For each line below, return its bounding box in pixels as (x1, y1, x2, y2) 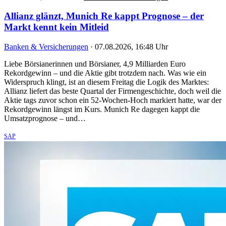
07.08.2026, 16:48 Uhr (95, 42, 168, 51)
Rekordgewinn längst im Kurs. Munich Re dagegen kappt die (4, 105, 200, 114)
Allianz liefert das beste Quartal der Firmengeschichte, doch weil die (4, 87, 221, 96)
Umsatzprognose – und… (4, 114, 86, 123)
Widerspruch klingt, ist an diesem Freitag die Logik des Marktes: (4, 78, 209, 87)
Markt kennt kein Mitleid (4, 22, 109, 33)
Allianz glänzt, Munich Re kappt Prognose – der (4, 11, 204, 22)
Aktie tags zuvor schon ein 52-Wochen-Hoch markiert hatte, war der (4, 96, 221, 105)
